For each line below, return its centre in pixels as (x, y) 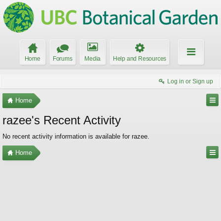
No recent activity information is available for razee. (76, 136)
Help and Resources (140, 59)
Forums (62, 59)
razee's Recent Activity (62, 120)
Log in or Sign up (190, 81)
